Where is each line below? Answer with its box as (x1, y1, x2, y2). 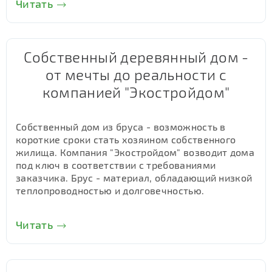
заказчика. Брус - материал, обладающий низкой (16, 172, 253, 183)
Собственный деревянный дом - (23, 48, 249, 66)
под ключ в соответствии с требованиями (16, 159, 216, 171)
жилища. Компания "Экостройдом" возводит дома (16, 146, 255, 158)
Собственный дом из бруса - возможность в (16, 121, 226, 132)
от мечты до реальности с (46, 66, 226, 83)
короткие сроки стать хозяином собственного (16, 134, 236, 145)
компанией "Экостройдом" (42, 83, 230, 101)
